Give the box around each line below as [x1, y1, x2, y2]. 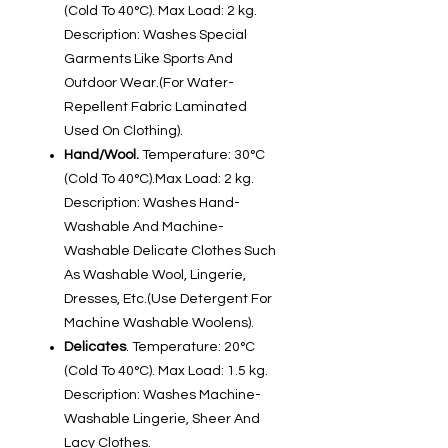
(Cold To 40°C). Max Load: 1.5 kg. [64, 364, 268, 379]
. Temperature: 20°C [126, 340, 255, 355]
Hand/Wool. [64, 148, 142, 163]
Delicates [64, 340, 126, 355]
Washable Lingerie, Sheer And [64, 412, 260, 427]
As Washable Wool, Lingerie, [64, 268, 246, 283]
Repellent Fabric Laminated [64, 100, 247, 115]
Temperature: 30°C [142, 148, 265, 163]
